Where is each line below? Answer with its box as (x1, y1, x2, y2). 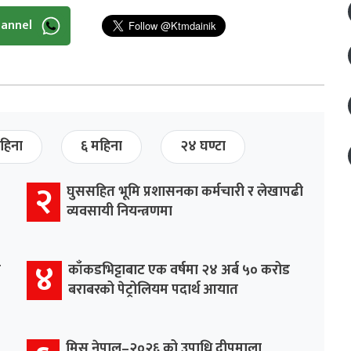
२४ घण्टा (180, 134, 226, 158)
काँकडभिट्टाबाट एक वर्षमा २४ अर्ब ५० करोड (68, 258, 290, 282)
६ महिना (81, 134, 122, 158)
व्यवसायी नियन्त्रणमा (67, 199, 172, 223)
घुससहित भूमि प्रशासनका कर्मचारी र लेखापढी (67, 179, 303, 204)
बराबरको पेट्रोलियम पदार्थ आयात (68, 277, 238, 302)
